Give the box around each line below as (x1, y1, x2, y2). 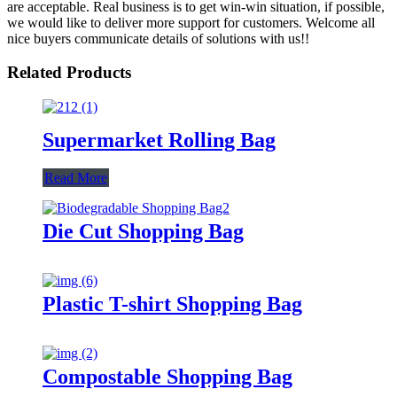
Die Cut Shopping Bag (43, 219, 244, 243)
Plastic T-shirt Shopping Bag (43, 292, 302, 315)
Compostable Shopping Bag (43, 364, 292, 388)
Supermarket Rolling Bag (43, 128, 276, 152)
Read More (44, 169, 107, 185)
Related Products (7, 63, 131, 82)
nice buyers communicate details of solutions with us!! (7, 30, 309, 46)
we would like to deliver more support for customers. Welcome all (7, 14, 375, 30)
